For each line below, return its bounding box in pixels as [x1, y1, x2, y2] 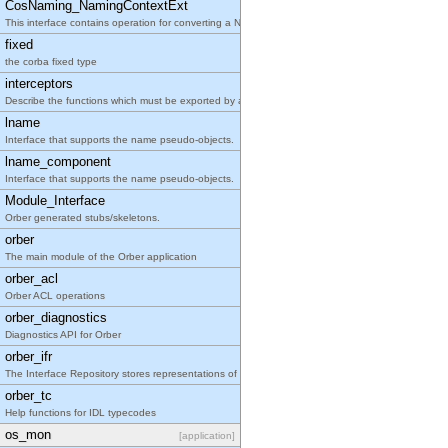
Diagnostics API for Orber [5, 329, 121, 340]
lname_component [5, 154, 111, 169]
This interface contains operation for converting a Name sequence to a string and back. [5, 17, 408, 28]
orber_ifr [5, 349, 52, 364]
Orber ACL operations [5, 290, 105, 301]
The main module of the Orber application [5, 251, 197, 262]
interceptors [5, 76, 73, 91]
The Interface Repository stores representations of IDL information [5, 368, 310, 379]
